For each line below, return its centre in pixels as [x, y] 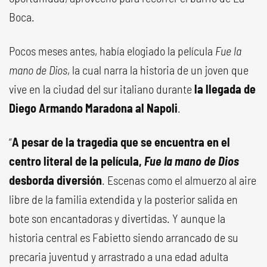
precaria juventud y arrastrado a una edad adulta [119, 256]
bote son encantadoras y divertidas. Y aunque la [117, 218]
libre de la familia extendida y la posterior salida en [123, 199]
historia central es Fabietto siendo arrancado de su [124, 237]
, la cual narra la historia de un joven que [158, 70]
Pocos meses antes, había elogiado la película [112, 51]
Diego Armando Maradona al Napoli [93, 108]
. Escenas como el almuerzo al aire [179, 180]
